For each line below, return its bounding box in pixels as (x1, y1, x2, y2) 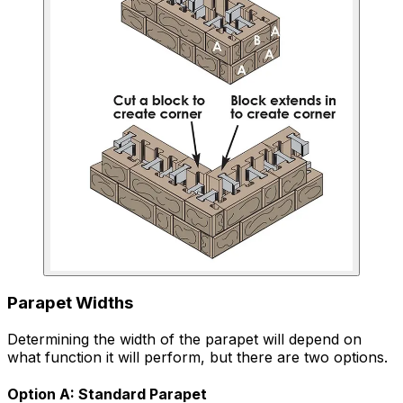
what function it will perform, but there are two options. (7, 348, 388, 366)
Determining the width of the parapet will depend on (7, 330, 362, 348)
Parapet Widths (7, 292, 133, 314)
